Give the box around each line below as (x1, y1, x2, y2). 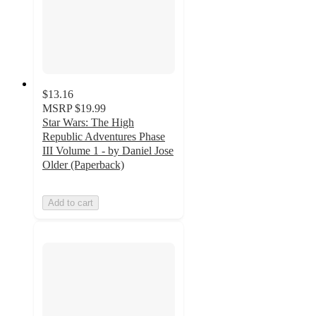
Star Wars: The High (42, 116, 134, 128)
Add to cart (48, 197, 93, 208)
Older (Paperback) (42, 158, 124, 171)
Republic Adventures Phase (42, 130, 165, 142)
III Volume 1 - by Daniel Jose (42, 144, 174, 157)
